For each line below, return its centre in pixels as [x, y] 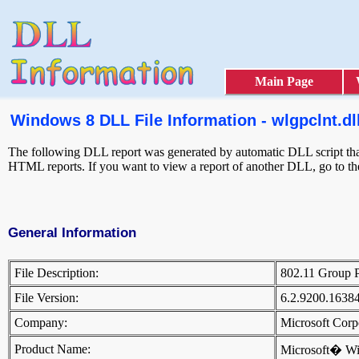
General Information [72, 233]
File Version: [46, 298]
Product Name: [52, 349]
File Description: [56, 273]
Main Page [284, 81]
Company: [41, 323]
